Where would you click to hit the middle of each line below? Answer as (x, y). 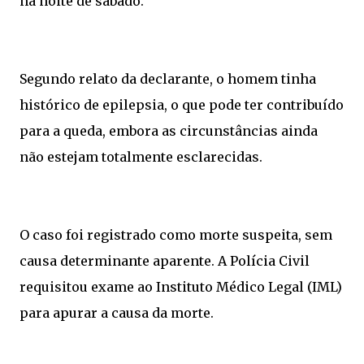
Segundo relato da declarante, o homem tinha (168, 79)
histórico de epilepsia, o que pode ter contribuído (182, 105)
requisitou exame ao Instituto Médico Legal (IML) (181, 287)
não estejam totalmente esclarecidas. (141, 157)
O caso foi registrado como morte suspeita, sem (176, 235)
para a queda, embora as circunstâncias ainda (169, 131)
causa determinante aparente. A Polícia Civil (165, 261)
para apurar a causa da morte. (117, 313)
